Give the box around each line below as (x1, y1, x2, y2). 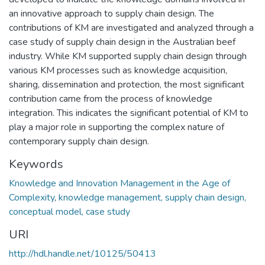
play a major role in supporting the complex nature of (9, 121, 224, 134)
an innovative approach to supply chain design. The (9, 7, 214, 21)
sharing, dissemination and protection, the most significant (9, 78, 244, 92)
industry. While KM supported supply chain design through (9, 50, 247, 63)
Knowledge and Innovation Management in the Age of (9, 177, 230, 190)
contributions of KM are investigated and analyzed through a (9, 21, 254, 35)
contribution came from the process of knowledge (9, 92, 212, 106)
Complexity (9, 191, 54, 205)
